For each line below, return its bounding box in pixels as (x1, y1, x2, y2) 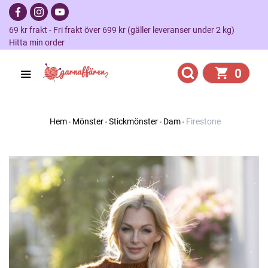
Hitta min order (9, 38, 65, 47)
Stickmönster (108, 117, 158, 126)
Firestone (185, 117, 221, 126)
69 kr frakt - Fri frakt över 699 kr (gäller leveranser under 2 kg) (9, 25, 242, 35)
